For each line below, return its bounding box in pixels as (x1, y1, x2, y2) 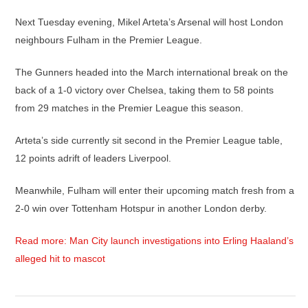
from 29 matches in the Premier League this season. (15, 102, 243, 113)
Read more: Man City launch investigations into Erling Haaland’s (15, 235, 294, 246)
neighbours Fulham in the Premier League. (15, 34, 202, 45)
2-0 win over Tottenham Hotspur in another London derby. (15, 203, 267, 214)
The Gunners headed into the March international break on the (15, 67, 288, 78)
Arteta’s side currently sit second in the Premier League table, (15, 135, 283, 146)
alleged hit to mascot (15, 253, 105, 264)
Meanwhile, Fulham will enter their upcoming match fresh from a (15, 185, 294, 196)
